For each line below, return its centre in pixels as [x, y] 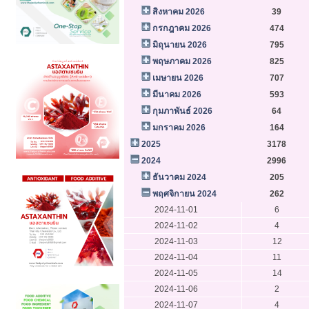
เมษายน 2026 [178, 78]
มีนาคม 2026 [177, 94]
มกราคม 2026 [179, 127]
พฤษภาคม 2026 [182, 61]
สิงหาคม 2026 [178, 11]
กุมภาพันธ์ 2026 [182, 111]
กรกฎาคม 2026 [181, 28]
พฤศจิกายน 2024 [184, 193]
